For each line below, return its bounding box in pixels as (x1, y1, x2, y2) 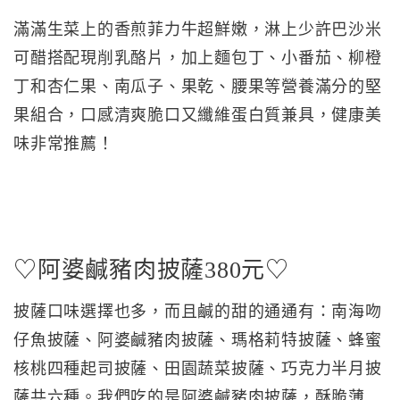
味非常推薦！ (13, 135, 114, 153)
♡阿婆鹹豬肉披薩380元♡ (13, 257, 289, 283)
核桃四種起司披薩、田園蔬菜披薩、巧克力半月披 (13, 360, 382, 378)
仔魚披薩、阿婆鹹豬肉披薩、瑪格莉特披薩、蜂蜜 (13, 331, 382, 349)
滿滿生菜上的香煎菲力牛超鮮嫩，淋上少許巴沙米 (13, 21, 382, 38)
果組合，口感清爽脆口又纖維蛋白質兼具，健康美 (13, 106, 382, 124)
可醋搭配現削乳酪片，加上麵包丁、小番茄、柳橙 (13, 49, 382, 67)
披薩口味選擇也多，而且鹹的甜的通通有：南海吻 (13, 303, 382, 321)
